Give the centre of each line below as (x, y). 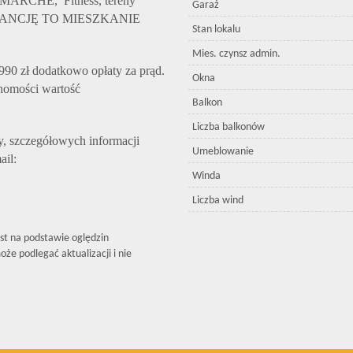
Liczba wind (218, 201)
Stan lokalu (216, 30)
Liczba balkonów (229, 127)
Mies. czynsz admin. (236, 54)
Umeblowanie (223, 152)
